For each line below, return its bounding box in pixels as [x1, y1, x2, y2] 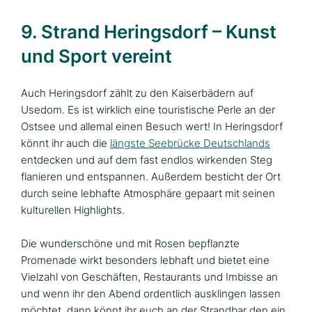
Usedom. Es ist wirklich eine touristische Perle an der [21, 103, 275, 116]
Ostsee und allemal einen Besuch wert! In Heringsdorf [21, 120, 283, 133]
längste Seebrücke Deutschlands [110, 136, 270, 150]
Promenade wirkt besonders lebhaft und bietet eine [21, 253, 270, 267]
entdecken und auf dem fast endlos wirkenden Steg [21, 153, 272, 166]
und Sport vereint [21, 45, 172, 67]
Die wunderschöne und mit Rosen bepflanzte [21, 237, 240, 250]
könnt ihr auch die [21, 136, 110, 150]
